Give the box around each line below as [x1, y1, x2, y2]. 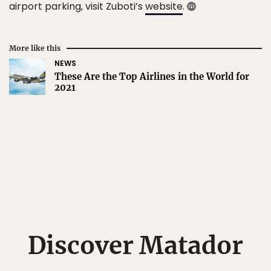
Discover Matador [28, 230, 243, 261]
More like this [9, 44, 60, 53]
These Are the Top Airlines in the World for [54, 71, 249, 82]
